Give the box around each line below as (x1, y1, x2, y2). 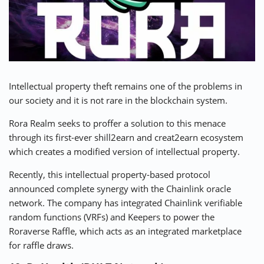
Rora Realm (9, 117, 55, 129)
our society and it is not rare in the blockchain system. (9, 94, 227, 106)
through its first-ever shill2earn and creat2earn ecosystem (9, 131, 243, 143)
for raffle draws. (9, 239, 74, 251)
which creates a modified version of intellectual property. (9, 145, 240, 157)
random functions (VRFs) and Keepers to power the (9, 210, 214, 223)
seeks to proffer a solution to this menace (55, 117, 226, 129)
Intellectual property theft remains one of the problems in (9, 80, 242, 92)
